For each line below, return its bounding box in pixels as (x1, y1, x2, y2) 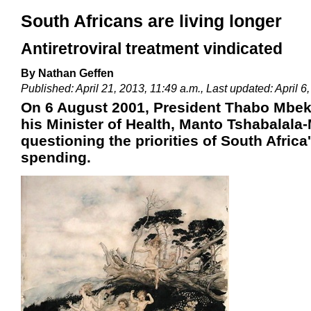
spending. (21, 149, 91, 165)
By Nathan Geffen (21, 67, 114, 80)
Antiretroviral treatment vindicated (21, 40, 283, 58)
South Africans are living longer (21, 11, 282, 31)
